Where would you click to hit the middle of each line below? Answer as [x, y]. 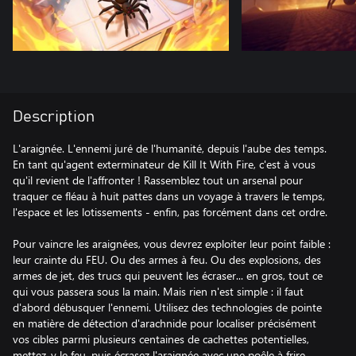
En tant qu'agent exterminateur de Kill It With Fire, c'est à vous [164, 164]
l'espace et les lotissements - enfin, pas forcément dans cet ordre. [170, 212]
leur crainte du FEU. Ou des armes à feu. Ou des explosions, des [167, 259]
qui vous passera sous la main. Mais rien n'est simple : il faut [158, 291]
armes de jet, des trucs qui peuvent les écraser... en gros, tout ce [168, 275]
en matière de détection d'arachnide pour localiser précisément [164, 323]
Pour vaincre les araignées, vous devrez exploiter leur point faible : [172, 244]
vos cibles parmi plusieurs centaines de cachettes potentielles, [161, 339]
